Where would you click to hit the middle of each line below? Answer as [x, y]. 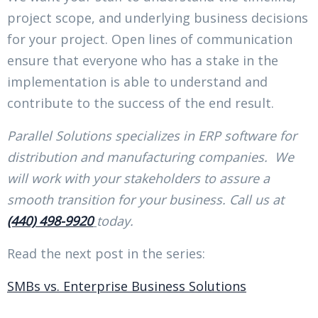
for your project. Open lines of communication [150, 39]
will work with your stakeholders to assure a [138, 178]
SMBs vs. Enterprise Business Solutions [127, 286]
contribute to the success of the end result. [141, 103]
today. [115, 220]
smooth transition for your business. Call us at [146, 199]
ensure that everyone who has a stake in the [143, 60]
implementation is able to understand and [137, 81]
